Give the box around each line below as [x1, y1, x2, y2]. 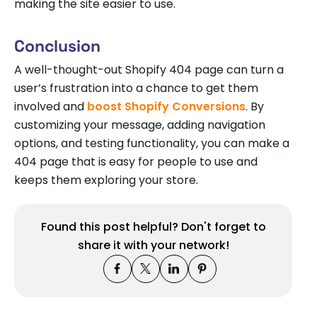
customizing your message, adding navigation [14, 116, 265, 133]
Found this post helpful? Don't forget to [40, 218, 266, 235]
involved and [14, 98, 87, 115]
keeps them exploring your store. [14, 171, 198, 188]
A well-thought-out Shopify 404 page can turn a [14, 61, 284, 78]
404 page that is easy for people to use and [14, 153, 258, 170]
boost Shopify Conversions [87, 98, 246, 115]
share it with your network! [77, 236, 229, 253]
